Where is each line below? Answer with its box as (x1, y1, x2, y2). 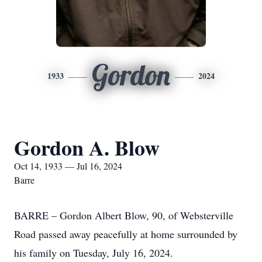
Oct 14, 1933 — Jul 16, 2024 (14, 160, 122, 172)
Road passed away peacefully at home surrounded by (14, 227, 237, 241)
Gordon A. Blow (14, 132, 160, 163)
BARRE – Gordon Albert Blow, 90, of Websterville (14, 208, 233, 222)
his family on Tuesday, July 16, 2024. (14, 246, 173, 260)
